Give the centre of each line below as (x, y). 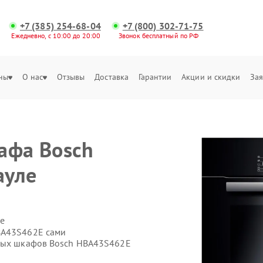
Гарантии (155, 77)
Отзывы (71, 77)
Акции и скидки (211, 77)
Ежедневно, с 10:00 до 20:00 (56, 36)
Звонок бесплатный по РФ (159, 36)
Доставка (112, 77)
